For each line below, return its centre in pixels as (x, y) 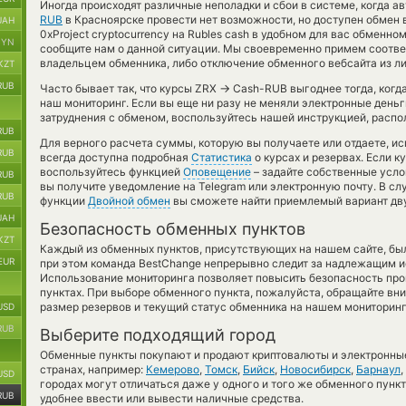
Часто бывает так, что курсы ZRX (130, 88)
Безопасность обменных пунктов (173, 229)
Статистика (222, 157)
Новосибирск (315, 369)
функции (64, 201)
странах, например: (93, 369)
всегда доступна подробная (116, 157)
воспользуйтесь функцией (111, 172)
